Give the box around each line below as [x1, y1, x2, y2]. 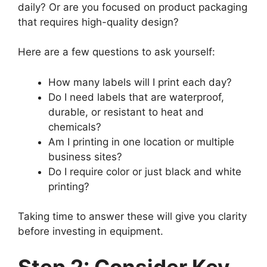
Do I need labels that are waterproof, [48, 91, 224, 103]
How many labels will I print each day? [48, 76, 232, 88]
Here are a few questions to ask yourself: [18, 46, 215, 58]
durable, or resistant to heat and [48, 105, 204, 118]
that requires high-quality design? [18, 15, 179, 28]
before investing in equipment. [18, 225, 163, 238]
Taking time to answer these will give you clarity [18, 210, 247, 223]
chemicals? [48, 120, 101, 133]
